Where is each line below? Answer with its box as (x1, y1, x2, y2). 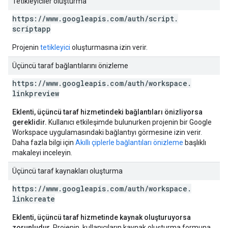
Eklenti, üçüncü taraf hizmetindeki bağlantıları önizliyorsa (12, 108, 203, 116)
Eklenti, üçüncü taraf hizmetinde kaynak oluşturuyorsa (12, 213, 191, 221)
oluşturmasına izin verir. (70, 43, 148, 51)
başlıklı (183, 138, 206, 147)
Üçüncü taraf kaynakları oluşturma (12, 167, 123, 175)
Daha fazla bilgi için (12, 138, 75, 147)
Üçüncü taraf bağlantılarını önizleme (12, 62, 128, 70)
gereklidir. (12, 118, 47, 126)
